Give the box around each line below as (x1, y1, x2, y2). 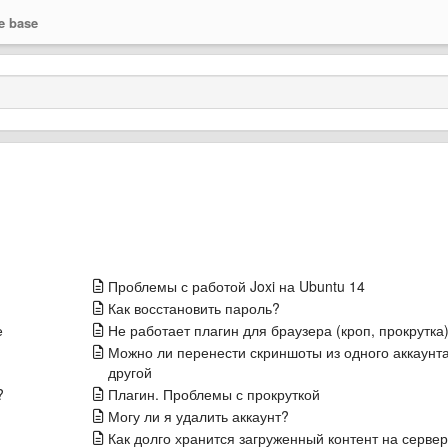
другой (107, 362, 152, 382)
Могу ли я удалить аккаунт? (107, 406, 289, 426)
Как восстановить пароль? (107, 298, 280, 318)
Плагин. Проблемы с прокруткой (107, 384, 320, 404)
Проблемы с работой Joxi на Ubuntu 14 (107, 276, 365, 296)
